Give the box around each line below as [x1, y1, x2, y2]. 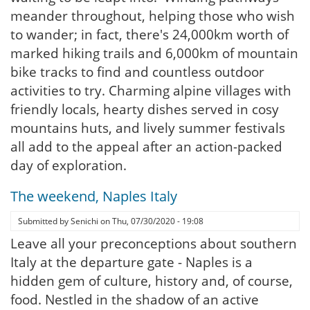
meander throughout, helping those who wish [10, 7, 295, 25]
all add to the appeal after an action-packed [10, 138, 282, 156]
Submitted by [18, 215, 71, 227]
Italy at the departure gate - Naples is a [10, 253, 253, 271]
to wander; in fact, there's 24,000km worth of [10, 26, 289, 44]
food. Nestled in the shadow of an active [10, 291, 259, 309]
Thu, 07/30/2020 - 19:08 [112, 215, 203, 227]
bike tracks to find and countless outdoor [10, 63, 264, 81]
